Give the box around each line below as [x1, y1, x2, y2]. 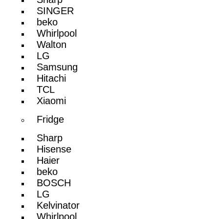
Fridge [37, 113, 65, 125]
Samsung [37, 61, 78, 72]
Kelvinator [37, 199, 80, 211]
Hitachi [37, 72, 66, 84]
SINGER [37, 5, 74, 16]
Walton [37, 39, 67, 50]
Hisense [37, 143, 72, 154]
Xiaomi [37, 95, 66, 106]
